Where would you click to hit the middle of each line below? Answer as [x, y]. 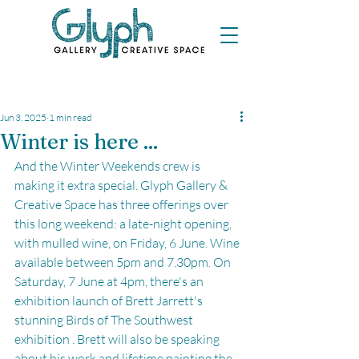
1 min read [71, 117]
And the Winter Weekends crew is [109, 166]
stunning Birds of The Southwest [105, 320]
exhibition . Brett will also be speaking [118, 339]
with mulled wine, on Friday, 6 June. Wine [128, 243]
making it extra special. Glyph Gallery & [122, 185]
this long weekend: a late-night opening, [124, 224]
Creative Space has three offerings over [123, 204]
